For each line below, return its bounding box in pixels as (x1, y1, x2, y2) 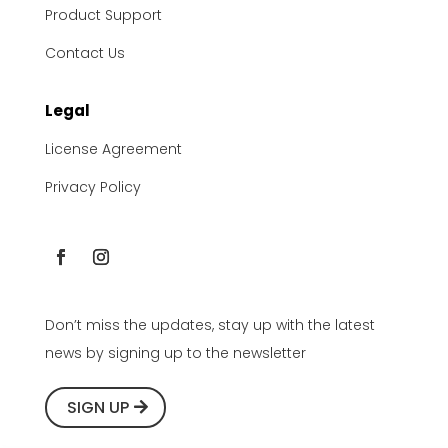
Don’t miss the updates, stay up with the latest (44, 315, 375, 335)
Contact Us (44, 43, 125, 63)
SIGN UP (66, 396, 129, 419)
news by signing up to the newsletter (44, 343, 306, 363)
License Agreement (44, 139, 182, 159)
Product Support (44, 5, 162, 25)
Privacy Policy (44, 177, 141, 197)
